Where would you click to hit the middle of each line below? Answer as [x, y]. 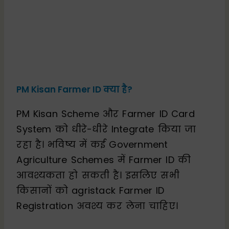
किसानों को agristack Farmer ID [90, 190]
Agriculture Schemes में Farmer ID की [104, 159]
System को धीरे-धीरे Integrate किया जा [106, 129]
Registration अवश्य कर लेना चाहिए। [97, 205]
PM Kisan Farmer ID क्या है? [75, 89]
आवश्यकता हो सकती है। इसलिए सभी [98, 175]
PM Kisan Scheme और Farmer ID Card [106, 113]
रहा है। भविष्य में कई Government [92, 144]
